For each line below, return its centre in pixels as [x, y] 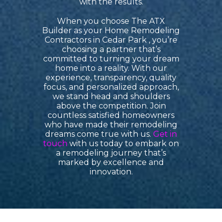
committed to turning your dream [111, 59]
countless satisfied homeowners [111, 115]
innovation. [111, 172]
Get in [165, 134]
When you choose [94, 21]
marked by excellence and [111, 163]
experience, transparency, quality [111, 78]
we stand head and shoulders [111, 97]
